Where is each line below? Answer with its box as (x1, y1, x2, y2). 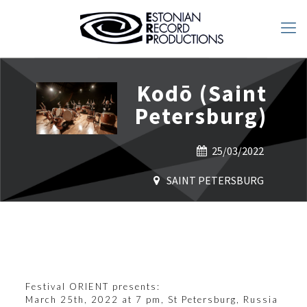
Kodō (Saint (136, 79, 267, 108)
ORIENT (69, 281, 109, 293)
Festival (25, 281, 69, 293)
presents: (108, 281, 160, 293)
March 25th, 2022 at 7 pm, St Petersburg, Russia (25, 294, 278, 306)
